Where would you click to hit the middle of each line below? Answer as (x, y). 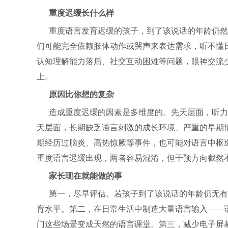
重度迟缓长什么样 (81, 13)
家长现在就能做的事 (85, 176)
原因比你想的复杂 (81, 94)
